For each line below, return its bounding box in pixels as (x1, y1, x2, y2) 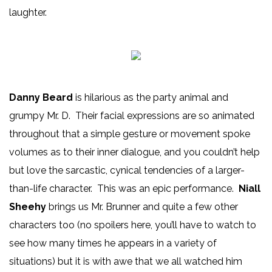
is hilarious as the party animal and (73, 91, 228, 103)
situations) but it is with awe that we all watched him (9, 255, 242, 267)
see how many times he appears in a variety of (9, 237, 217, 249)
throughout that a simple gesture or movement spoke (9, 127, 250, 140)
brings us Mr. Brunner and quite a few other (49, 200, 238, 212)
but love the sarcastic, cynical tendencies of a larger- (9, 164, 245, 176)
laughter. (9, 6, 47, 18)
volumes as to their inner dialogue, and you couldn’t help (9, 146, 260, 158)
